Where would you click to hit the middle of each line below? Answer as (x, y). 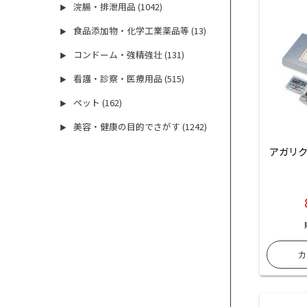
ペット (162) (98, 103)
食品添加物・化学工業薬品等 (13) (140, 31)
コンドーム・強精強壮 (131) (129, 55)
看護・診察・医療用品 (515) (129, 79)
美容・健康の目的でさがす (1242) (140, 127)
